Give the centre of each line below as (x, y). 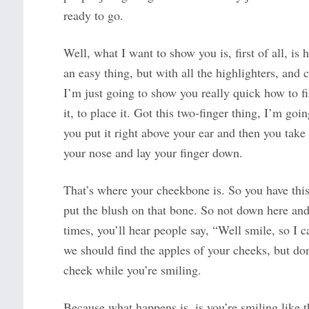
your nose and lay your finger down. (153, 153)
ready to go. (93, 16)
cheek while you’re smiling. (132, 270)
